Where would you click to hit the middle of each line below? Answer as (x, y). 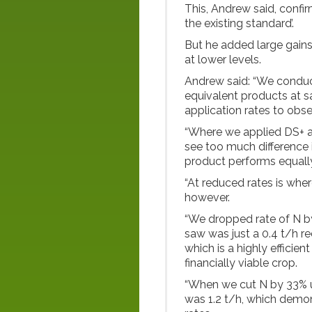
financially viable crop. (241, 263)
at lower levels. (223, 60)
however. (207, 197)
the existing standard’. (239, 23)
